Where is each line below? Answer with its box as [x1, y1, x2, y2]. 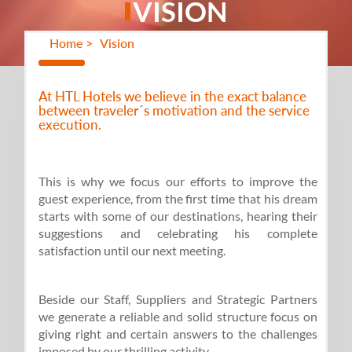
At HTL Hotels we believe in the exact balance [38, 87, 307, 104]
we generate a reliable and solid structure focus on [38, 308, 317, 324]
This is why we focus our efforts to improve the [38, 173, 317, 189]
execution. [38, 115, 102, 133]
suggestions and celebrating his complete [38, 225, 317, 240]
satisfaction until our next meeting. [38, 242, 226, 258]
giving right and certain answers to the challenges [38, 325, 317, 341]
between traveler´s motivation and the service [38, 101, 310, 119]
